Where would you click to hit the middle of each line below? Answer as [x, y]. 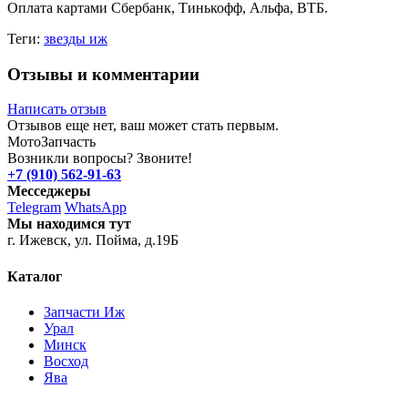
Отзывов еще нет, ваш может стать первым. [143, 126]
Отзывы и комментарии [103, 74]
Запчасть [68, 142]
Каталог [35, 276]
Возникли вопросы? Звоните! [100, 158]
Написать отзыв [57, 109]
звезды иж [76, 38]
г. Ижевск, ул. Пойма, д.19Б [93, 240]
